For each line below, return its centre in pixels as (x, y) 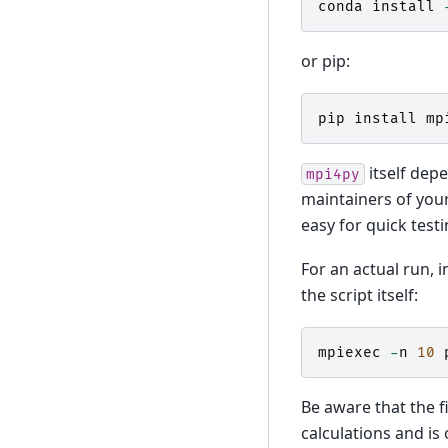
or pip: (325, 61)
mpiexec (349, 352)
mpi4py (332, 174)
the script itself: (359, 295)
